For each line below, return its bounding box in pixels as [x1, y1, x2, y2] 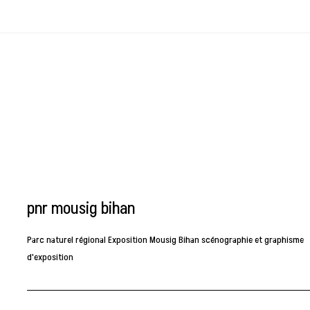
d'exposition [27, 250, 74, 264]
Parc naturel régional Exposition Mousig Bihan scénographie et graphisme [27, 232, 304, 246]
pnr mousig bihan [27, 196, 136, 221]
